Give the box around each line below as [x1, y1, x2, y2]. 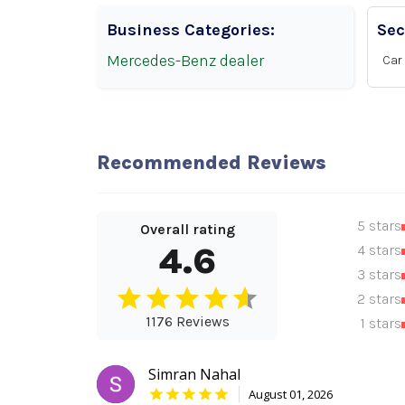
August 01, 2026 [249, 386, 333, 403]
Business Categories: [107, 20, 275, 41]
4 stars [357, 240, 401, 259]
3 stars [356, 265, 401, 283]
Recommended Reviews [97, 151, 326, 175]
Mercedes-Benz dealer [107, 51, 264, 71]
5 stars [356, 216, 401, 234]
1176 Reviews [145, 313, 230, 331]
